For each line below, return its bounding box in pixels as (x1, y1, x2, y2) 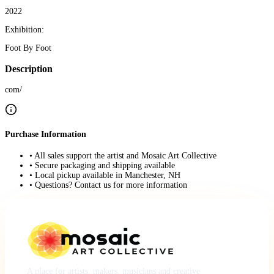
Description (5, 62, 53, 75)
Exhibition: (5, 24, 44, 34)
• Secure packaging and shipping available (29, 160, 175, 170)
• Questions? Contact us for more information (29, 180, 187, 190)
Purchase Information (5, 129, 86, 139)
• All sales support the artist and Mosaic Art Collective (29, 150, 217, 160)
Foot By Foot (5, 43, 51, 53)
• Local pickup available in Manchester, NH (29, 170, 180, 180)
